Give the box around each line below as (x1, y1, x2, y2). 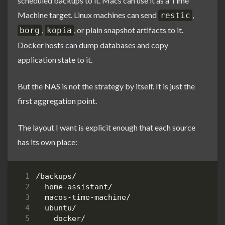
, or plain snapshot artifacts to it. (74, 25, 183, 35)
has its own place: (18, 137, 77, 147)
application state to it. (18, 54, 92, 64)
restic (160, 10, 190, 20)
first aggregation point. (18, 95, 97, 105)
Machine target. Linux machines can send (18, 10, 158, 20)
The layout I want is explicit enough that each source (18, 122, 195, 132)
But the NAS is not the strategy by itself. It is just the (18, 81, 195, 91)
